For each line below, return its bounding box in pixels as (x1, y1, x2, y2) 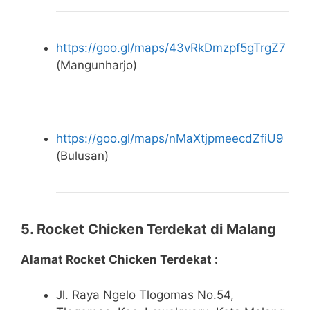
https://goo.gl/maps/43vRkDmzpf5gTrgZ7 (56, 41, 286, 55)
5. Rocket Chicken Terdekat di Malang (21, 221, 276, 238)
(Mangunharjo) (56, 58, 137, 73)
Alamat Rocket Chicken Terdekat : (21, 253, 218, 267)
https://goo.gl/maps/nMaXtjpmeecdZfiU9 (56, 131, 284, 146)
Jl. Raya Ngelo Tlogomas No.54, (56, 287, 234, 302)
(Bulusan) (56, 149, 109, 163)
